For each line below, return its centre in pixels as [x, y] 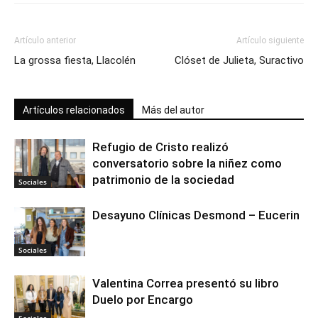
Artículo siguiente [270, 41]
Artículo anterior [45, 41]
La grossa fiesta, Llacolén [75, 61]
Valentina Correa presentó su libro [186, 284]
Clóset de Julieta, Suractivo [239, 61]
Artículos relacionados [74, 110]
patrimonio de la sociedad [163, 180]
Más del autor [173, 110]
